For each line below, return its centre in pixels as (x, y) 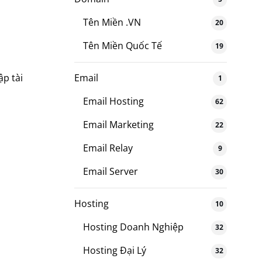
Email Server (111, 171)
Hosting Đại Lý (115, 250)
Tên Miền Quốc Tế (123, 45)
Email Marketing (118, 124)
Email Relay (108, 148)
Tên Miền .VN (112, 22)
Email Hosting (113, 101)
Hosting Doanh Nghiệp (133, 227)
